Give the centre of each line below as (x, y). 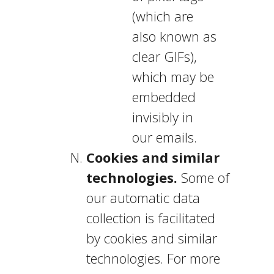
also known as (174, 36)
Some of (203, 177)
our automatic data (143, 198)
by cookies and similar (151, 238)
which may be (173, 76)
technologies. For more (153, 258)
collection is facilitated (150, 218)
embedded (164, 97)
